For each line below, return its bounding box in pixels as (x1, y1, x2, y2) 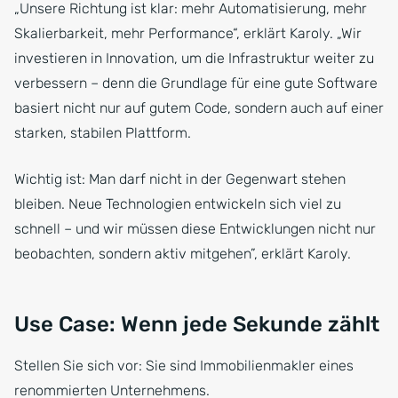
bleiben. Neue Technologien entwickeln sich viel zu (14, 195, 341, 213)
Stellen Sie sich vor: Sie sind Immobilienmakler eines (14, 357, 354, 375)
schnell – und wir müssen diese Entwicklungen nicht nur (14, 220, 376, 238)
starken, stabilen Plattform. (14, 124, 191, 142)
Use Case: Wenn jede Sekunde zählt (14, 312, 379, 338)
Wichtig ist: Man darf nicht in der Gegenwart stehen (14, 171, 346, 188)
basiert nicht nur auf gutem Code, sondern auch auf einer (14, 99, 384, 117)
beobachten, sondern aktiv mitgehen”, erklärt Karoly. (14, 245, 351, 263)
